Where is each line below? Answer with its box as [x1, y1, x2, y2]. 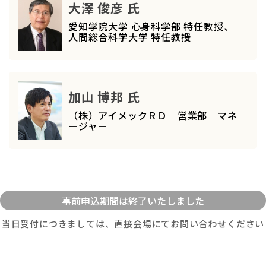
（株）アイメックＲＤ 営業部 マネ [68, 107, 237, 122]
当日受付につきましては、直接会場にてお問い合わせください [1, 217, 265, 230]
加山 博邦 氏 [68, 87, 140, 106]
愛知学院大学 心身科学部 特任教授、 [68, 18, 234, 33]
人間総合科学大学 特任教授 [68, 29, 191, 44]
